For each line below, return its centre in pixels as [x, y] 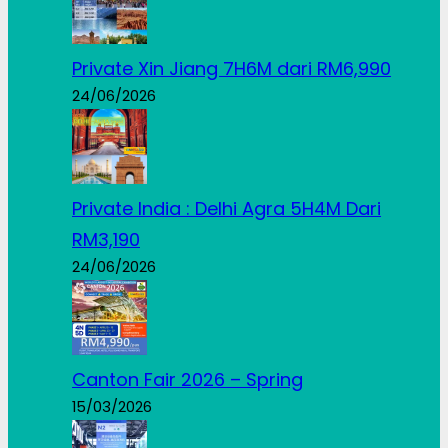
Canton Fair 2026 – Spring [187, 380]
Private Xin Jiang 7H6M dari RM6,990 [231, 69]
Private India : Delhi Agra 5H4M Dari [226, 209]
